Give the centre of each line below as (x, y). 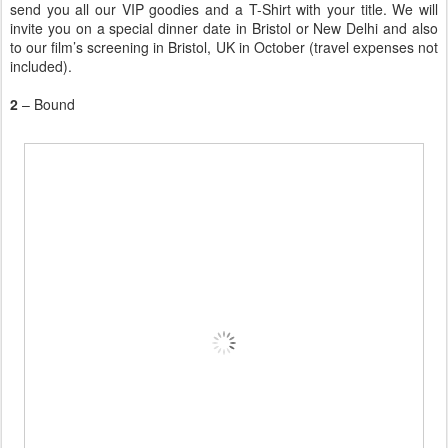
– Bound (48, 104)
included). (41, 66)
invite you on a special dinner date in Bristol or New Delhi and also (224, 28)
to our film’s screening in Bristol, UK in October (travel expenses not (224, 47)
